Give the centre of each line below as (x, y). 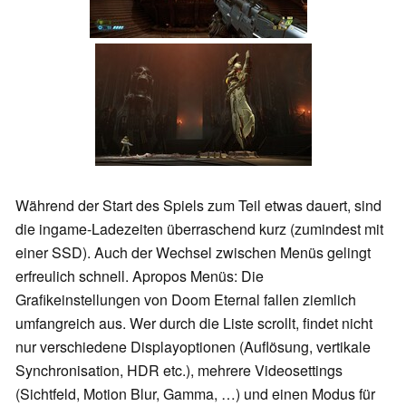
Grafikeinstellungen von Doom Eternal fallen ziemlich (186, 299)
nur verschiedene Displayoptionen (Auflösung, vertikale (193, 346)
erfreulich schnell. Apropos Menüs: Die (140, 275)
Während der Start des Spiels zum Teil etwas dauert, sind (198, 205)
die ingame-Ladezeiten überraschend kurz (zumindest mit (199, 228)
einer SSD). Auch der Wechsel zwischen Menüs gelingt (193, 252)
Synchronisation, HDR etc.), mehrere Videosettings (179, 370)
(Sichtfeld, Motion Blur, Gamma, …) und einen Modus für (195, 393)
